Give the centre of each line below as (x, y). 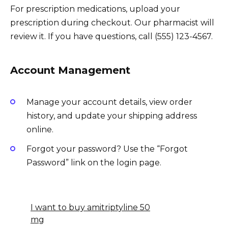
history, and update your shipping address (112, 116)
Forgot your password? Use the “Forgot (107, 149)
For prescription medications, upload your (95, 9)
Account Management (70, 70)
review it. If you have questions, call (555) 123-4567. (111, 37)
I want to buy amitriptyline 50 (90, 207)
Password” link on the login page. (94, 162)
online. (40, 129)
